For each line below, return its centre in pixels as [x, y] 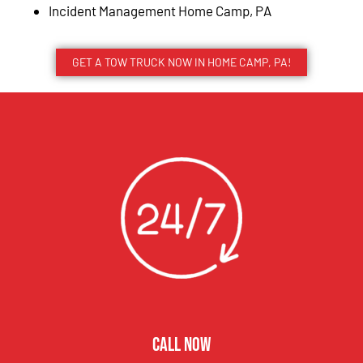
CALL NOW [181, 345]
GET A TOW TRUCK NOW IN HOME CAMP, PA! [181, 62]
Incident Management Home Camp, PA [161, 10]
